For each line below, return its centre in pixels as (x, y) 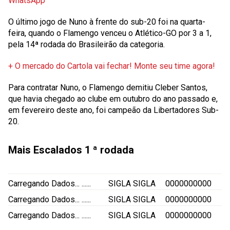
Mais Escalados (46, 150)
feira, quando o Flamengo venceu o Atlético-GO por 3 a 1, (110, 33)
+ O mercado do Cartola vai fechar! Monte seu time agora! (112, 66)
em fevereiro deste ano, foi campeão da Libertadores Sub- (113, 110)
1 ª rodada (109, 150)
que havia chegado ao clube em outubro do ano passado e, (113, 99)
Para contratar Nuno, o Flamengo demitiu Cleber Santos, (108, 88)
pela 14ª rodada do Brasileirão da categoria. (87, 44)
